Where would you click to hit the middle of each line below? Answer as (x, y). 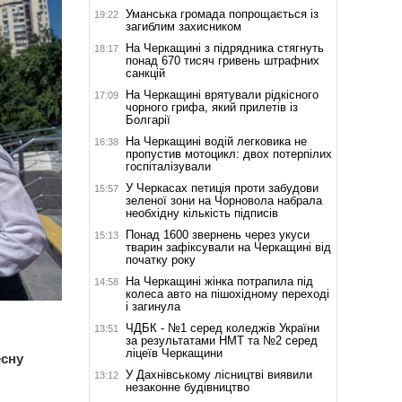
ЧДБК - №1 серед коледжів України (222, 328)
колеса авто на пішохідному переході (227, 293)
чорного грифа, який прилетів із (211, 107)
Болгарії (148, 119)
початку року (160, 259)
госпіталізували (168, 166)
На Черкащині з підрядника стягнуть (224, 48)
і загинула (153, 306)
